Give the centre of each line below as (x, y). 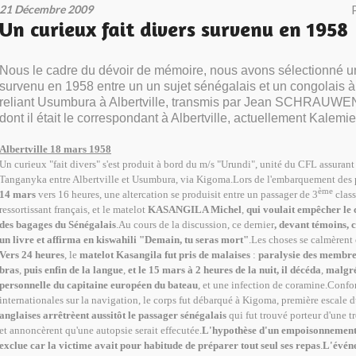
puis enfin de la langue (74, 270)
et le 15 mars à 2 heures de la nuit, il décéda (224, 270)
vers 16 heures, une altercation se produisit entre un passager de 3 (177, 195)
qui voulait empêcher (294, 210)
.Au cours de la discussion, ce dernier (195, 225)
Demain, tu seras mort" (197, 240)
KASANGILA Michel (195, 210)
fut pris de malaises (207, 255)
